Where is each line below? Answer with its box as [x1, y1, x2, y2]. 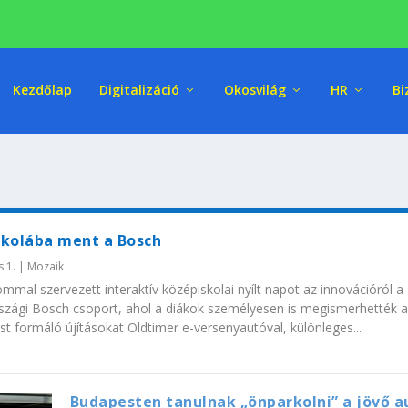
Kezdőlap [12, 80, 72, 98]
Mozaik [27, 258, 65, 274]
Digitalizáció [98, 80, 179, 98]
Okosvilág [223, 80, 286, 98]
